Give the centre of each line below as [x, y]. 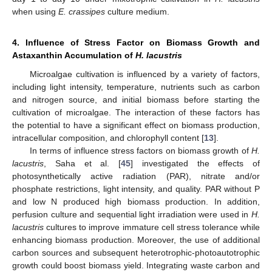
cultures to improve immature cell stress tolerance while [152, 227]
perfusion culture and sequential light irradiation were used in [132, 214]
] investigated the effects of [195, 163]
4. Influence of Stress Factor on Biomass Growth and [136, 42]
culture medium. [137, 11]
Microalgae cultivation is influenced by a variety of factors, [144, 74]
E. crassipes [82, 11]
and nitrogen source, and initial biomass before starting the [136, 99]
